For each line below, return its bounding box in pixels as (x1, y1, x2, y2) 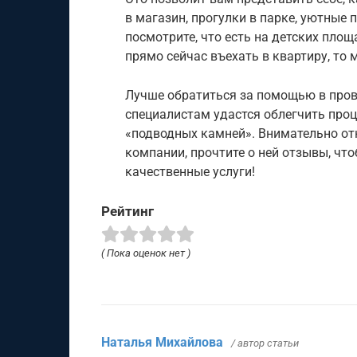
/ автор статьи (231, 337, 299, 349)
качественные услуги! (125, 164, 255, 179)
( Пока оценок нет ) (101, 247, 190, 259)
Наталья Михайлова (101, 335, 223, 350)
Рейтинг (101, 203, 154, 219)
